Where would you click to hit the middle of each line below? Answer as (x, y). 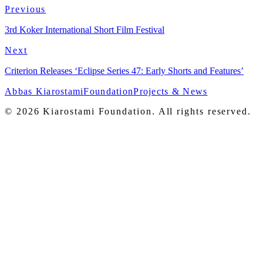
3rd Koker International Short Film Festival (85, 30)
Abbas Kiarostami (44, 92)
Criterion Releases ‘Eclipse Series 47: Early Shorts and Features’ (124, 71)
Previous (26, 9)
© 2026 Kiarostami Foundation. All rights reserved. (128, 112)
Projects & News (171, 92)
